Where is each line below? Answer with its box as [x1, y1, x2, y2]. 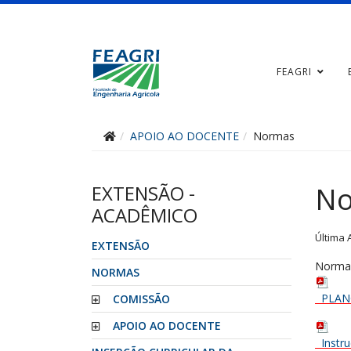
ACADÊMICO [92, 202, 197, 228]
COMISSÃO [113, 291, 170, 306]
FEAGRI [276, 65, 312, 78]
